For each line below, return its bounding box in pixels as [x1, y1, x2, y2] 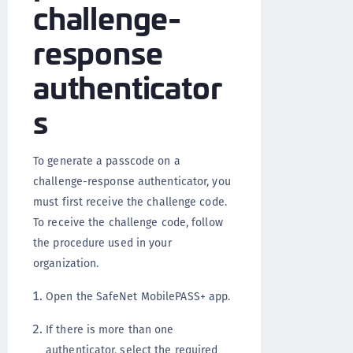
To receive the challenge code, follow [33, 214, 223, 230]
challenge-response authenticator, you [33, 173, 231, 189]
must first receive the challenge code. [33, 193, 227, 210]
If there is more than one [46, 321, 174, 337]
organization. [33, 255, 99, 271]
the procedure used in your [33, 234, 172, 251]
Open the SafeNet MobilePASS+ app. [46, 288, 231, 304]
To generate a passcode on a [33, 152, 180, 169]
